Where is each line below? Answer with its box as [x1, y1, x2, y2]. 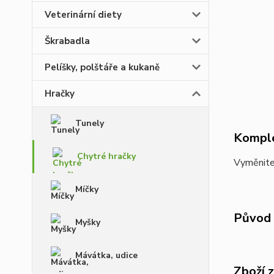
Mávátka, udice [75, 250, 138, 261]
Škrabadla [45, 35, 90, 47]
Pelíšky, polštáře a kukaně [45, 61, 160, 73]
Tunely [75, 117, 104, 129]
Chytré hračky [77, 150, 136, 162]
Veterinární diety [45, 9, 122, 21]
